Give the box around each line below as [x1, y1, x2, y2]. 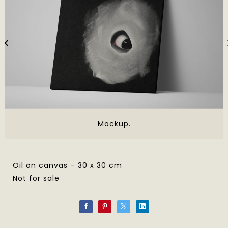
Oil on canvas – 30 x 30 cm [13, 160, 122, 170]
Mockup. [97, 118, 131, 129]
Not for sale [13, 173, 60, 183]
